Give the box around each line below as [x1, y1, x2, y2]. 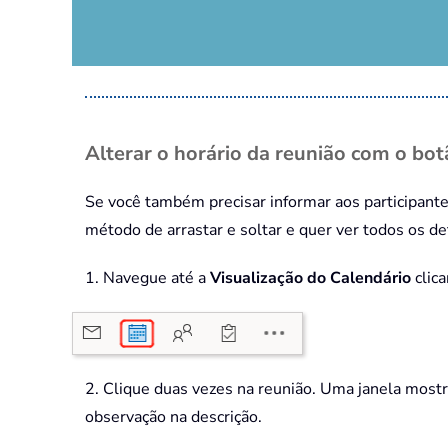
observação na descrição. [85, 405, 262, 428]
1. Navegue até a [85, 267, 210, 290]
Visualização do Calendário [210, 267, 411, 290]
